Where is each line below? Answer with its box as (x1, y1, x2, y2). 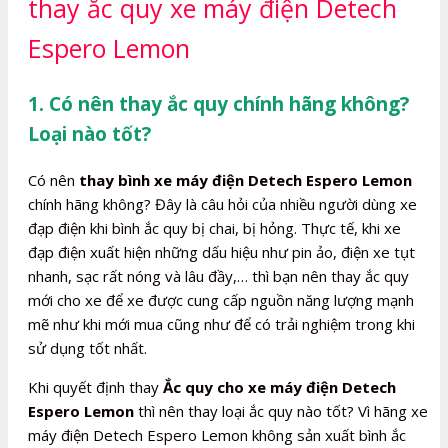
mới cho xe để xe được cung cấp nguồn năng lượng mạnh (28, 289, 414, 310)
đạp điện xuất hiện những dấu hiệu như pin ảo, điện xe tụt (28, 241, 415, 262)
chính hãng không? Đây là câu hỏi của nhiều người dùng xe (28, 193, 417, 214)
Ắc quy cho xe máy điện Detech (163, 376, 396, 397)
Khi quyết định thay (28, 376, 163, 397)
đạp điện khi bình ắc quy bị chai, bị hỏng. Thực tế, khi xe (28, 217, 401, 238)
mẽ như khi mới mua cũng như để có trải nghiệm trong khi (28, 313, 415, 334)
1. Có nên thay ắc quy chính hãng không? (28, 90, 409, 117)
